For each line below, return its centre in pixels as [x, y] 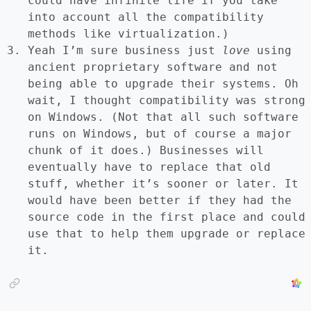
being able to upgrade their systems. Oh [163, 84]
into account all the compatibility [146, 17]
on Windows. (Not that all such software [163, 117]
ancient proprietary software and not [153, 67]
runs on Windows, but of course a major [160, 134]
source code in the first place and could [167, 217]
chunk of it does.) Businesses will [146, 151]
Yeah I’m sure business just [125, 51]
